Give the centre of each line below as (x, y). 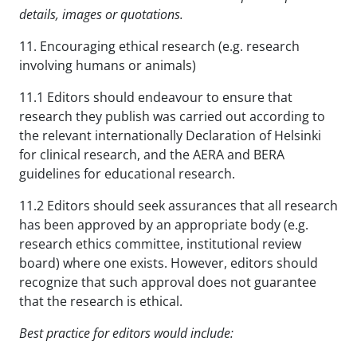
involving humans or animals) (108, 65)
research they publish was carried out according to (172, 116)
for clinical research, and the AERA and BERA (152, 154)
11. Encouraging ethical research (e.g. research (159, 46)
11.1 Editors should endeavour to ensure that (156, 97)
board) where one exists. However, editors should (169, 263)
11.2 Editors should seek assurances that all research (178, 205)
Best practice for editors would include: (126, 333)
